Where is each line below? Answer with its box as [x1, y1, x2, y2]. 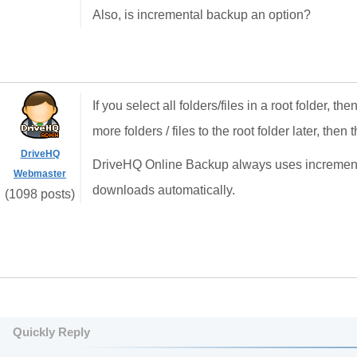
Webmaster [14, 168, 66, 179]
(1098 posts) [5, 187, 75, 201]
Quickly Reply [13, 325, 90, 339]
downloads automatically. [92, 183, 235, 197]
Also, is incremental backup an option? [92, 8, 311, 22]
